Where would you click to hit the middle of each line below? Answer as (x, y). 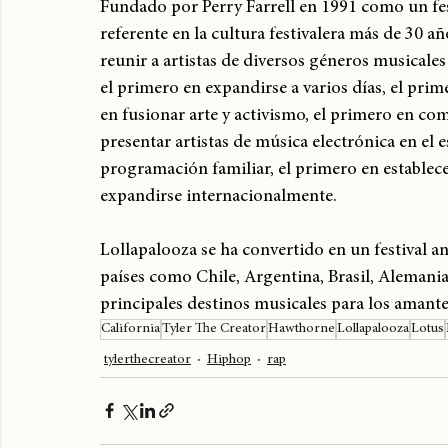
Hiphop (229, 383)
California (130, 352)
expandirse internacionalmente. (218, 220)
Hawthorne (301, 352)
